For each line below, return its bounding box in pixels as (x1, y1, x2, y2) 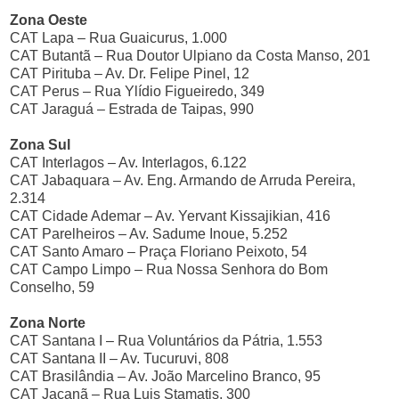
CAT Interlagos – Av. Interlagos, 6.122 (10, 154, 248, 170)
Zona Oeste (10, 12, 88, 28)
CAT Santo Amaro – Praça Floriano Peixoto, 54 (10, 243, 308, 259)
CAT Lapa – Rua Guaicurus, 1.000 (10, 29, 228, 45)
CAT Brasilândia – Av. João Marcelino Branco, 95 (10, 368, 322, 384)
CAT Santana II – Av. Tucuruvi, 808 (10, 350, 230, 366)
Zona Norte (10, 314, 86, 330)
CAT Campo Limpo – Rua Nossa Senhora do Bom (10, 261, 329, 277)
